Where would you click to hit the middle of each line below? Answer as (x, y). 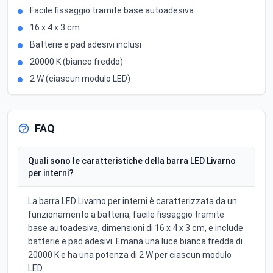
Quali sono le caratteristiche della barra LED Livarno (132, 161)
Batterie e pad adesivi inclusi (86, 45)
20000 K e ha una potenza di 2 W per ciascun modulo (130, 255)
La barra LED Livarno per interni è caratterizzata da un (133, 201)
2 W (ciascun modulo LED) (80, 79)
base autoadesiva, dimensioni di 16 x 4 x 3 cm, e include (136, 228)
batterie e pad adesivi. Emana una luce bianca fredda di (135, 242)
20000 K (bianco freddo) (76, 62)
